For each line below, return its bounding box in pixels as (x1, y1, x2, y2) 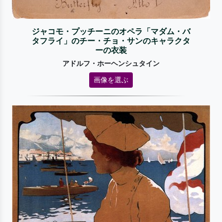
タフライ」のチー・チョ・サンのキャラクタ (31, 36, 190, 46)
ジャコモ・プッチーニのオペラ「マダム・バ (31, 26, 190, 36)
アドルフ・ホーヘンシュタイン (62, 59, 160, 68)
